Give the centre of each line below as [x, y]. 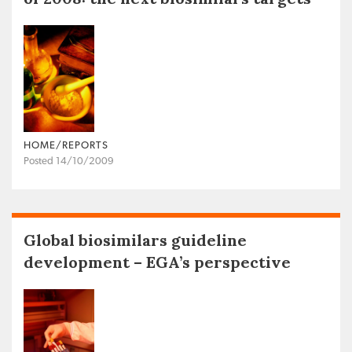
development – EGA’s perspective [157, 262]
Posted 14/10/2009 [69, 162]
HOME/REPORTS [66, 146]
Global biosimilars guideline [135, 240]
